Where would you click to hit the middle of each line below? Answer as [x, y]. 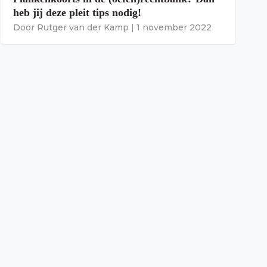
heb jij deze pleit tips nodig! [77, 13]
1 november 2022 [174, 28]
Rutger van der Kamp [83, 28]
